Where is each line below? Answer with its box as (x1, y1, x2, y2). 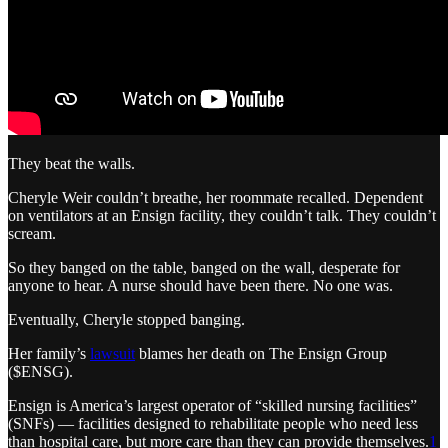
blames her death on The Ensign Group (135, 344, 387, 362)
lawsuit (90, 344, 135, 362)
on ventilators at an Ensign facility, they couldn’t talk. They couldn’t (8, 206, 436, 224)
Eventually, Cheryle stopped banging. (8, 310, 245, 328)
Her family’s (8, 344, 90, 362)
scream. (8, 224, 56, 242)
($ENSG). (8, 362, 73, 380)
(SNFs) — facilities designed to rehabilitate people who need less (8, 414, 418, 432)
